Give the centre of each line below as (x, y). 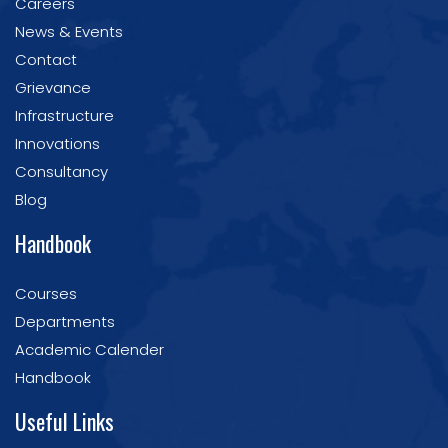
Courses (46, 293)
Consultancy (61, 171)
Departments (65, 321)
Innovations (57, 143)
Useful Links (64, 421)
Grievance (53, 87)
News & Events (69, 31)
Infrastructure (64, 115)
